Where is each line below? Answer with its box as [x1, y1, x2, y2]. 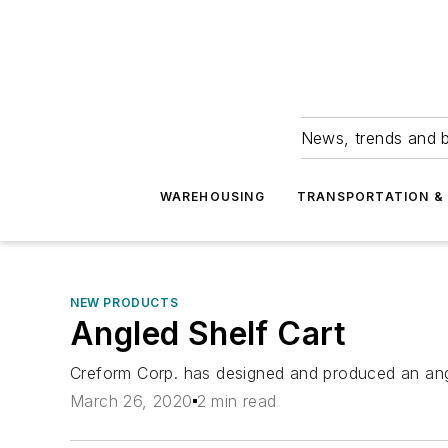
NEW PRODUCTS [70, 295, 179, 310]
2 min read [196, 391, 277, 412]
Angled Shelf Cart [70, 314, 347, 353]
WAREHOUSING [159, 189, 265, 204]
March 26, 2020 [70, 391, 193, 412]
